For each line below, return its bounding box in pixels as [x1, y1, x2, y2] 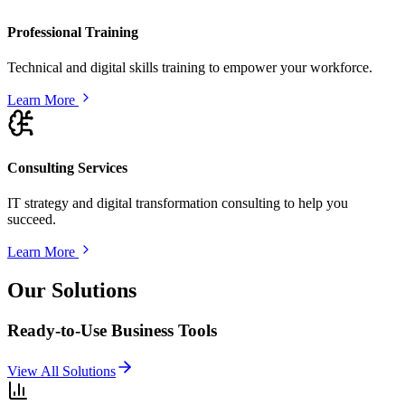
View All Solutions [7, 363, 116, 379]
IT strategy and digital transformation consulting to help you [7, 195, 348, 212]
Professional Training [7, 24, 138, 40]
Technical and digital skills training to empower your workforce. [7, 59, 372, 75]
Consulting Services [7, 160, 127, 176]
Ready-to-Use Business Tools [7, 321, 217, 341]
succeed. [7, 212, 56, 228]
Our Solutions [7, 278, 137, 303]
